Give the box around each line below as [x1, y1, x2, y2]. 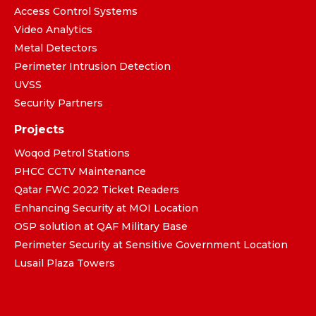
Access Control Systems [14, 4, 138, 18]
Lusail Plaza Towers [14, 256, 115, 269]
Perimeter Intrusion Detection [14, 59, 171, 73]
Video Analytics [14, 23, 92, 36]
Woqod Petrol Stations [14, 146, 130, 159]
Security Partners [14, 96, 103, 109]
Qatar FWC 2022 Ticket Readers [14, 183, 179, 196]
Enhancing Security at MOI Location [14, 201, 198, 214]
